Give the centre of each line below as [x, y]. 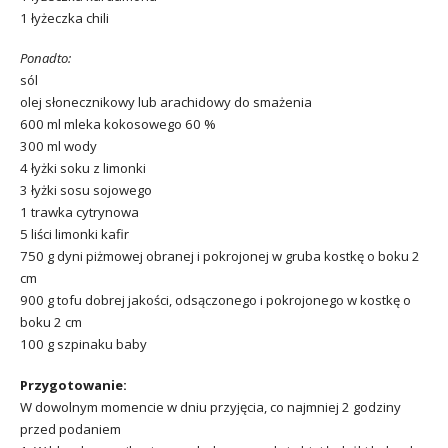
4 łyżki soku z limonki [83, 168]
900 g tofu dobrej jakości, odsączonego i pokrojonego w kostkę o [215, 300]
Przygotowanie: [73, 385]
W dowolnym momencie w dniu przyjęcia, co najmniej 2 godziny [210, 407]
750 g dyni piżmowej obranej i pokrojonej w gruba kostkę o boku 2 [220, 256]
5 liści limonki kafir [74, 234]
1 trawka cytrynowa [79, 212]
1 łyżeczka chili [64, 17]
